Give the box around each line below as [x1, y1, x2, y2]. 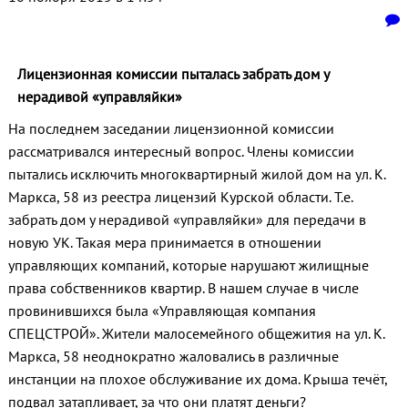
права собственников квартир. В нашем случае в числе [7, 279, 359, 298]
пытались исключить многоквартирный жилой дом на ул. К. [7, 165, 385, 184]
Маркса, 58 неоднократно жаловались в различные [7, 347, 339, 366]
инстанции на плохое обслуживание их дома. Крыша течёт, [7, 370, 387, 389]
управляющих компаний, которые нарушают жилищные [7, 256, 369, 275]
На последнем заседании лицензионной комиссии [7, 119, 334, 138]
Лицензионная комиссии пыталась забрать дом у [16, 65, 329, 84]
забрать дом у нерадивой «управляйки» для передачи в [7, 210, 366, 229]
